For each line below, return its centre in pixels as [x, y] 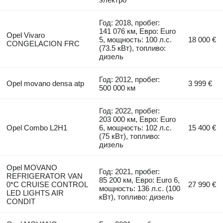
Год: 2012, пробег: [130, 79]
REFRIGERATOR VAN [44, 176]
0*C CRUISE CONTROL [47, 184]
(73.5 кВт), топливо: [133, 48]
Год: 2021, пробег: [130, 171]
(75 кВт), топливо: [130, 136]
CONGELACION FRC [43, 43]
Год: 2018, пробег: [130, 22]
